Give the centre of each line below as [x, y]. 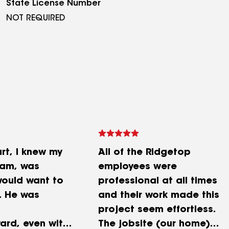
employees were [138, 167]
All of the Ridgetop [144, 153]
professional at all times [158, 181]
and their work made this [159, 196]
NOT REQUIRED [36, 18]
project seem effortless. [157, 210]
